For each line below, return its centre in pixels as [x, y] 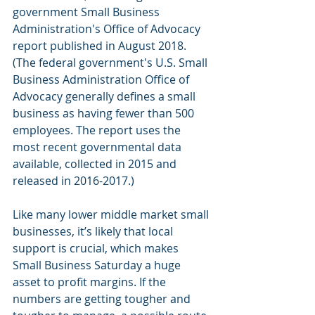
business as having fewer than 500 [105, 114]
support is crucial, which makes [97, 249]
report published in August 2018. [101, 46]
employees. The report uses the [98, 130]
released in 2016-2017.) [73, 181]
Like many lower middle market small [112, 215]
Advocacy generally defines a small [105, 97]
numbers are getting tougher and [103, 299]
